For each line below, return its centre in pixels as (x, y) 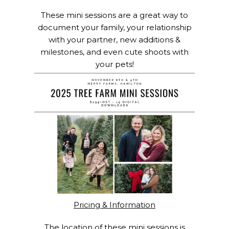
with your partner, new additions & (114, 40)
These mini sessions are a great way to (114, 15)
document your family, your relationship (114, 28)
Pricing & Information (114, 205)
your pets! (114, 64)
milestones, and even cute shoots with (114, 52)
